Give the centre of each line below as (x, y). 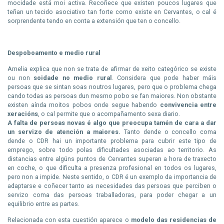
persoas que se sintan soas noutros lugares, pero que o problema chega (112, 86)
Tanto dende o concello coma (168, 131)
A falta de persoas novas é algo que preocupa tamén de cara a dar (112, 122)
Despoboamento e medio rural (54, 52)
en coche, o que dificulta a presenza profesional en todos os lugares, (112, 167)
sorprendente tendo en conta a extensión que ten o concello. (94, 20)
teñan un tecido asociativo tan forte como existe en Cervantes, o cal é (112, 11)
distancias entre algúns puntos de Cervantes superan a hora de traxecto (112, 158)
